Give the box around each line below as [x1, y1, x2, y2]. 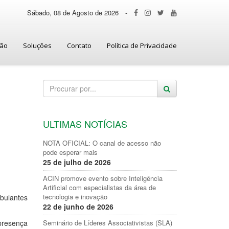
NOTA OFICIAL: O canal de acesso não [42, 138, 161, 148]
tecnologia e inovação [42, 192, 107, 201]
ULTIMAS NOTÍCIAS [42, 117, 127, 130]
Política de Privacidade [107, 41, 177, 50]
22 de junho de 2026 [42, 201, 113, 212]
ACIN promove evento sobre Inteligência [42, 173, 163, 183]
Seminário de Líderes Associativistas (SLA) [42, 218, 172, 227]
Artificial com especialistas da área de [42, 182, 156, 192]
